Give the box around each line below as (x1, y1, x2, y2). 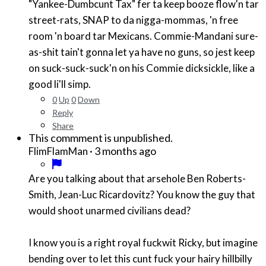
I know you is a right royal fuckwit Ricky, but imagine (28, 236, 258, 249)
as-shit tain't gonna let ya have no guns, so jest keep (28, 46, 255, 59)
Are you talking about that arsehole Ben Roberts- (28, 172, 246, 185)
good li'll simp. (28, 78, 91, 91)
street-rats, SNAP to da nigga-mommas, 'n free (28, 14, 238, 27)
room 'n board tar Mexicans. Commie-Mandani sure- (28, 30, 258, 43)
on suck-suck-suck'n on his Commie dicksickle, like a (28, 62, 255, 75)
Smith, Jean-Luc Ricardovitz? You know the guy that (28, 188, 255, 201)
